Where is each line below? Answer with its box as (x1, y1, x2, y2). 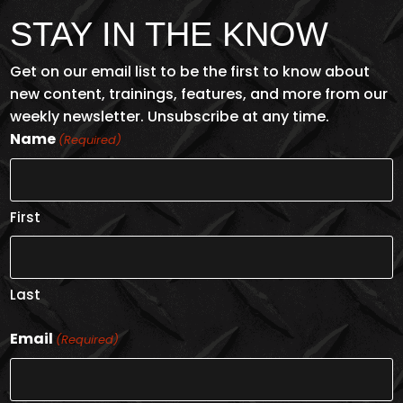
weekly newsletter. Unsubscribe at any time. (10, 105, 330, 127)
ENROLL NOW (154, 287, 249, 309)
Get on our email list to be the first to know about (10, 60, 371, 82)
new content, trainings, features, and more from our (10, 83, 389, 104)
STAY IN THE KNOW (10, 14, 329, 53)
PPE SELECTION (141, 229, 262, 253)
